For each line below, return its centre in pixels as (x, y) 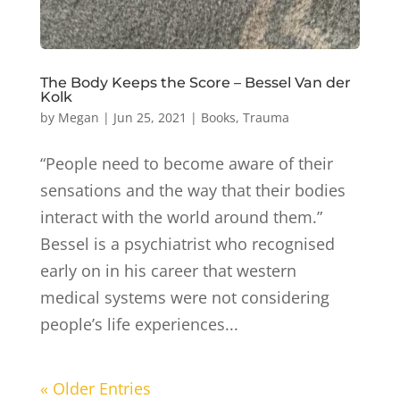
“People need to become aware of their (186, 164)
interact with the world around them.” (181, 217)
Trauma (266, 118)
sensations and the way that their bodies (192, 191)
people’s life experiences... (139, 325)
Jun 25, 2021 (150, 118)
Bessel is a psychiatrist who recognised (187, 244)
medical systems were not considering (184, 298)
